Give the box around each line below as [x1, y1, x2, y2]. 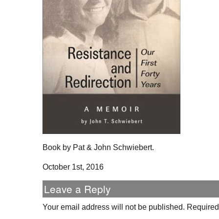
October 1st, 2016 [43, 163, 104, 172]
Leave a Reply [44, 181, 110, 197]
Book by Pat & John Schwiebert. [43, 143, 154, 152]
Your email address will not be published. [43, 203, 185, 212]
